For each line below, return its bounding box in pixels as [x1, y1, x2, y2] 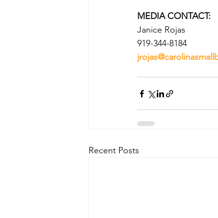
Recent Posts [89, 145, 139, 156]
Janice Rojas [137, 24, 185, 35]
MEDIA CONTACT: [137, 11, 211, 21]
